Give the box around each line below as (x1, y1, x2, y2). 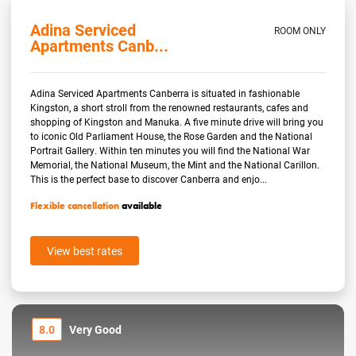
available (119, 199, 163, 212)
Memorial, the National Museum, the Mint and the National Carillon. (30, 157, 320, 171)
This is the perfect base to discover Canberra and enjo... (30, 172, 268, 185)
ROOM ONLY (273, 23, 326, 37)
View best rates (47, 242, 123, 258)
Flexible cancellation (30, 199, 120, 212)
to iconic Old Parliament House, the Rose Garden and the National (30, 129, 313, 142)
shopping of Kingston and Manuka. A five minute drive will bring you (30, 114, 324, 128)
